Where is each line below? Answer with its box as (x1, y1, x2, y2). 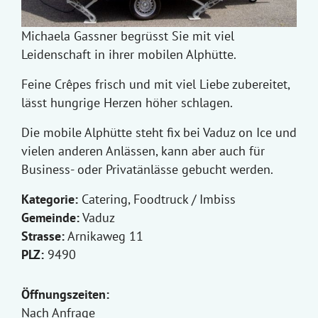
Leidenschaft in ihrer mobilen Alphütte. (21, 46, 236, 63)
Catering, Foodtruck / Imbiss (78, 191, 236, 208)
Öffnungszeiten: (21, 286, 109, 303)
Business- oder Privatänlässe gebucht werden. (21, 161, 273, 178)
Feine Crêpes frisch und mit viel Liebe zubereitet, (21, 76, 290, 93)
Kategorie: (21, 191, 78, 208)
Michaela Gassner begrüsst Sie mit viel (21, 28, 234, 45)
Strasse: (21, 228, 65, 245)
